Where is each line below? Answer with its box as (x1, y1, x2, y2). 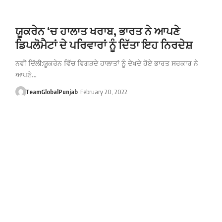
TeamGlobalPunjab (25, 87, 78, 96)
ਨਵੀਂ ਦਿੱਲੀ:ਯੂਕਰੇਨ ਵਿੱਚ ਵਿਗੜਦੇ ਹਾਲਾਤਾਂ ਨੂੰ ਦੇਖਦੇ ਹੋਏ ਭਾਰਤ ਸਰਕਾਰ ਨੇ (15, 58, 198, 67)
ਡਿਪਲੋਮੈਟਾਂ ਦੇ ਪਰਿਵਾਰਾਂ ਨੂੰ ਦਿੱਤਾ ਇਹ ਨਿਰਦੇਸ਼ (15, 37, 193, 52)
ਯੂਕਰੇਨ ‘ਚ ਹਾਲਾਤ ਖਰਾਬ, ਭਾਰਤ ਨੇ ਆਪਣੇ (15, 23, 180, 38)
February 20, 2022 (80, 87, 127, 96)
